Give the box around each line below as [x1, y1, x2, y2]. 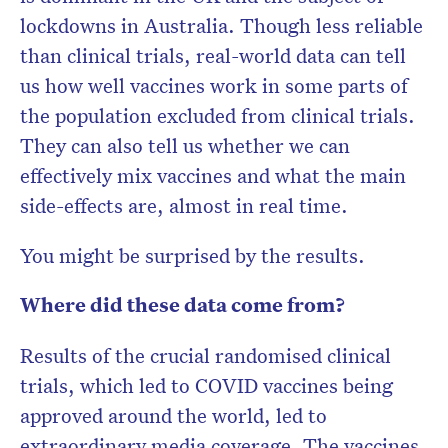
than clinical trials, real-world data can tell [20, 42, 406, 69]
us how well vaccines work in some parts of [20, 72, 408, 99]
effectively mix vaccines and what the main [20, 162, 406, 189]
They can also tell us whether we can [20, 132, 350, 159]
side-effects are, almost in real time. [20, 192, 348, 219]
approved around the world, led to [20, 402, 327, 429]
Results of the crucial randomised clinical [20, 342, 391, 369]
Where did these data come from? [20, 291, 345, 319]
